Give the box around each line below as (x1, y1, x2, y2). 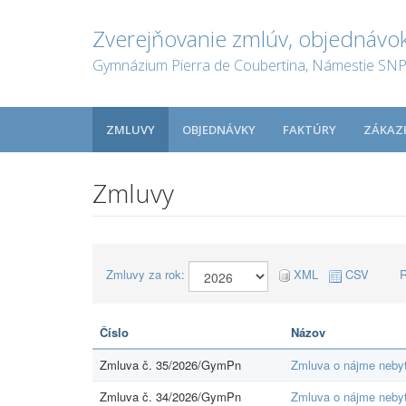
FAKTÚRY (283, 121, 336, 138)
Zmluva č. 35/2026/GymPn (100, 355, 241, 373)
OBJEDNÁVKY (182, 121, 256, 138)
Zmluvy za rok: (106, 266, 185, 283)
